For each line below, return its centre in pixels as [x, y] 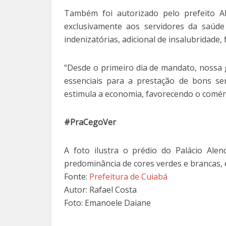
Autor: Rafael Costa [100, 190]
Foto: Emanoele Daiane [107, 203]
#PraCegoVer [90, 122]
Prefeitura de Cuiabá [128, 177]
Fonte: [77, 177]
